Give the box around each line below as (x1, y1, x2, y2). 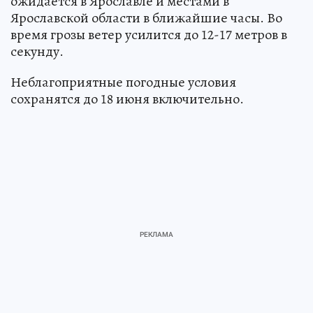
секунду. (10, 41, 64, 61)
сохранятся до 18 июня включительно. (10, 89, 244, 108)
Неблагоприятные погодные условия (10, 72, 236, 92)
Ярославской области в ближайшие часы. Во (10, 8, 282, 27)
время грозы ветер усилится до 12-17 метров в (10, 24, 287, 44)
